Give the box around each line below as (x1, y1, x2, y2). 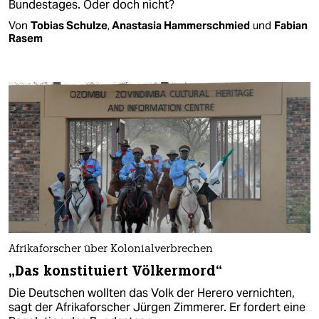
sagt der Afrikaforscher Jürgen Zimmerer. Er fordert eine (9, 300, 305, 315)
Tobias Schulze (31, 18, 108, 32)
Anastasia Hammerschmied (112, 18, 250, 32)
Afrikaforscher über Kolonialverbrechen (9, 244, 213, 256)
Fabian (274, 18, 308, 32)
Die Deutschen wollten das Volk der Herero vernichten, (9, 286, 295, 301)
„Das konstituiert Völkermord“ (9, 262, 222, 281)
